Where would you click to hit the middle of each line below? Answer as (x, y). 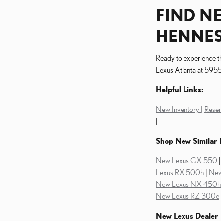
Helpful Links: (180, 89)
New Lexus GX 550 (186, 160)
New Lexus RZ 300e (187, 196)
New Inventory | (179, 109)
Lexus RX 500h (180, 172)
